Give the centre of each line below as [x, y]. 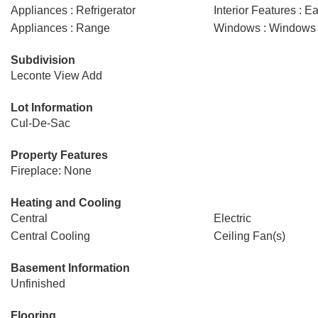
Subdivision [43, 60]
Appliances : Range [60, 28]
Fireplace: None [51, 171]
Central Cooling [50, 236]
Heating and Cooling [66, 203]
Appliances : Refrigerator [73, 10]
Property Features [59, 155]
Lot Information [52, 108]
